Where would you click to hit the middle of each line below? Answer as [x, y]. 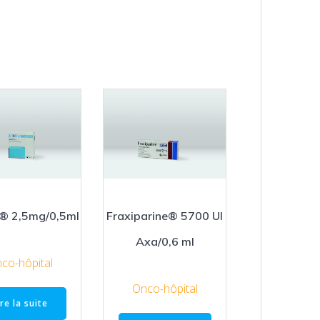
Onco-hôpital [165, 289]
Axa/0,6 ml [165, 241]
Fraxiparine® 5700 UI [165, 215]
